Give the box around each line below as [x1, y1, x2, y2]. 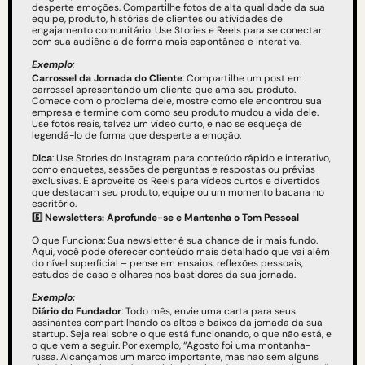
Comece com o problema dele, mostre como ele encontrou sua [32, 95, 322, 108]
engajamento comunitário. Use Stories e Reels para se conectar [32, 24, 322, 37]
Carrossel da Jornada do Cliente [32, 72, 182, 86]
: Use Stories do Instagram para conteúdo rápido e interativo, [52, 152, 331, 165]
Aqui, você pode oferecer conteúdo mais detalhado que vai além [32, 245, 330, 259]
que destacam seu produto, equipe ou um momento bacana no [32, 186, 324, 200]
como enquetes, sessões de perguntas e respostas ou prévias [32, 163, 315, 177]
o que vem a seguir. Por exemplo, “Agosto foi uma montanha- [32, 339, 310, 353]
